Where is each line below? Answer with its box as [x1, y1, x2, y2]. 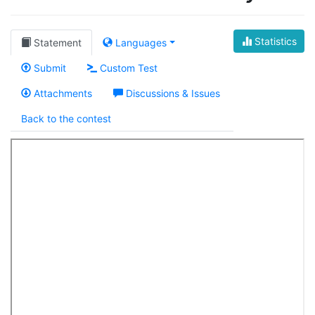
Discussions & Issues [123, 86, 220, 99]
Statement [31, 36, 82, 49]
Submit [31, 61, 66, 74]
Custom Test [97, 61, 157, 74]
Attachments [31, 86, 92, 99]
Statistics [251, 34, 297, 47]
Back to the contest [21, 112, 111, 124]
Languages [112, 36, 167, 49]
